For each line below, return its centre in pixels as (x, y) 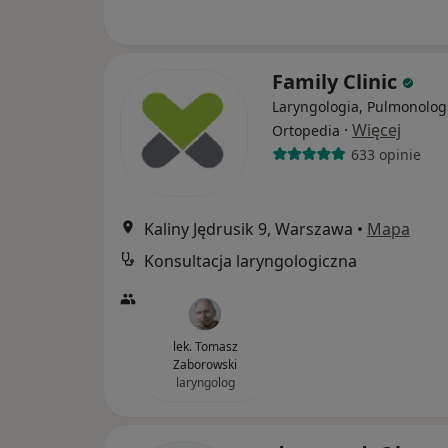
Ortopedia (306, 130)
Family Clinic (337, 81)
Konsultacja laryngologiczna (250, 261)
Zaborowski (205, 364)
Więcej (376, 130)
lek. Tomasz (205, 346)
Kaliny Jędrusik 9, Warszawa (248, 229)
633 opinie (385, 154)
